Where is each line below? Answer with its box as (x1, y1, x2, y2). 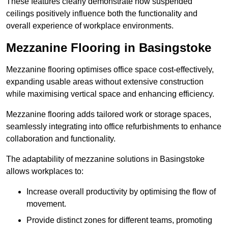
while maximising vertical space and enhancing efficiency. (6, 90, 214, 99)
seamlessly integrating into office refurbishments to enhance (6, 122, 221, 131)
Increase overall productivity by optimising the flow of (26, 187, 216, 196)
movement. (26, 199, 66, 209)
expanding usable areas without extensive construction (6, 77, 204, 87)
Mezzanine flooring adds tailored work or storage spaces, (6, 110, 211, 119)
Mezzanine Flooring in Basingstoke (6, 41, 211, 55)
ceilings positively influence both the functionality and (6, 9, 197, 18)
